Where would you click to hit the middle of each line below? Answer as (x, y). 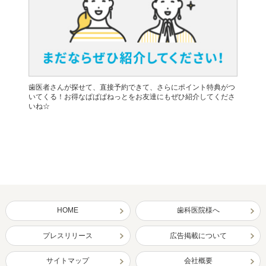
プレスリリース (68, 235)
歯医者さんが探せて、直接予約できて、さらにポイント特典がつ (132, 88)
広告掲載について (198, 235)
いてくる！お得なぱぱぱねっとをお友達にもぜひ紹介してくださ (132, 97)
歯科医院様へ (198, 210)
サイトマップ (68, 260)
